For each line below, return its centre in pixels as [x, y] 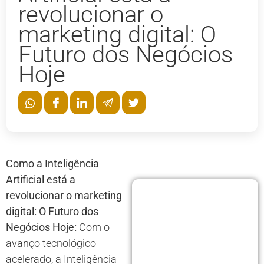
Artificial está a [41, 180]
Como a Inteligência [52, 164]
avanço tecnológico [51, 243]
